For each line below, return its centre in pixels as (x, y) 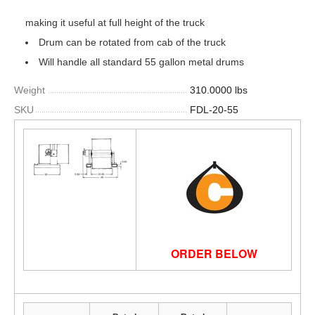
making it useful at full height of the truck (115, 22)
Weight (30, 90)
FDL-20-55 (214, 110)
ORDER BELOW (214, 253)
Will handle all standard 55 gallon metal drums (141, 62)
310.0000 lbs (219, 90)
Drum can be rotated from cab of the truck (132, 42)
